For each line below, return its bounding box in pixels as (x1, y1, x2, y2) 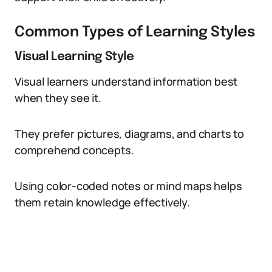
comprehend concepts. (15, 143, 134, 157)
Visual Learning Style (15, 50, 134, 63)
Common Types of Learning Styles (15, 25, 256, 40)
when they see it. (15, 90, 101, 105)
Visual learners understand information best (15, 74, 238, 89)
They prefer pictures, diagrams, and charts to (15, 126, 244, 141)
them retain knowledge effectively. (15, 195, 190, 209)
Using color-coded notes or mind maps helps (15, 178, 242, 193)
